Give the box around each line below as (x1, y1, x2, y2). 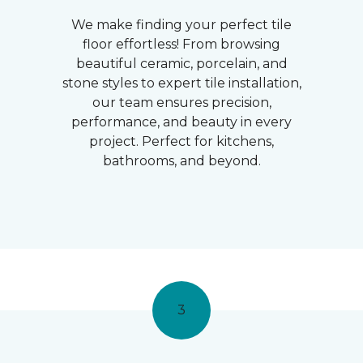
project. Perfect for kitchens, (89, 134, 274, 149)
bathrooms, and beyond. (102, 153, 261, 169)
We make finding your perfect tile (71, 17, 292, 32)
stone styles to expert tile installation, (62, 75, 301, 91)
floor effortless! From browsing (83, 36, 280, 52)
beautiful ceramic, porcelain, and (75, 56, 288, 71)
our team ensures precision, (92, 95, 271, 110)
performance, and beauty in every (71, 114, 292, 130)
